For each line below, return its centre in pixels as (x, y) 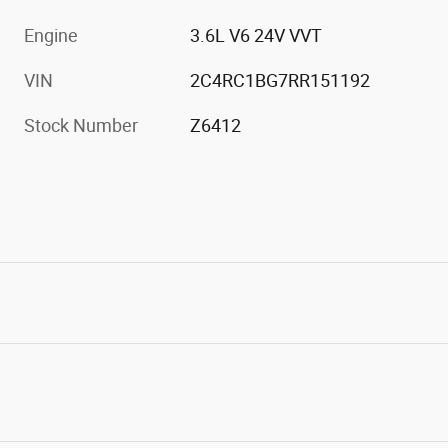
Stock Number (81, 125)
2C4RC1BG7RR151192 (280, 80)
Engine (51, 35)
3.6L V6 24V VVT (256, 35)
